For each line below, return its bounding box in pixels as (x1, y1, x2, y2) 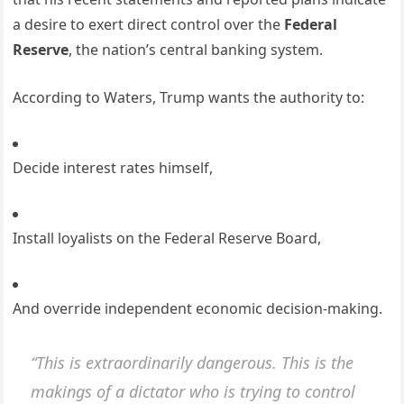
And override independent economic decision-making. (13, 298, 383, 319)
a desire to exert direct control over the (13, 14, 285, 35)
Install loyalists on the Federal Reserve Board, (13, 228, 322, 249)
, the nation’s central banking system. (69, 40, 324, 60)
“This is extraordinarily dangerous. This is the (31, 351, 354, 373)
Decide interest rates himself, (13, 158, 214, 179)
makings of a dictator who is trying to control (31, 380, 356, 402)
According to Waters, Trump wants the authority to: (13, 87, 365, 108)
